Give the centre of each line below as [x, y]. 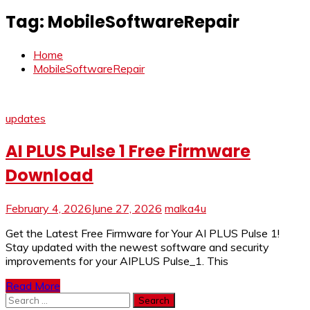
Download [49, 175]
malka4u [185, 208]
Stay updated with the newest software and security [137, 247]
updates [26, 118]
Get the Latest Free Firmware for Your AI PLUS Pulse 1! [143, 233]
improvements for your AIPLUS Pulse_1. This [117, 261]
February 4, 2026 [48, 208]
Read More [33, 285]
